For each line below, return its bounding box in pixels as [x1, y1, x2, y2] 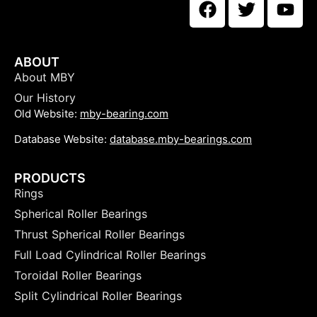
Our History [14, 90, 76, 105]
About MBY [14, 69, 75, 84]
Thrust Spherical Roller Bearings [14, 226, 185, 241]
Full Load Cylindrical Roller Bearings [14, 247, 206, 262]
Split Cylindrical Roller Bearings [14, 288, 182, 303]
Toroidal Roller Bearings [14, 267, 142, 282]
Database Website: [14, 132, 110, 146]
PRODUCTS [14, 170, 86, 185]
